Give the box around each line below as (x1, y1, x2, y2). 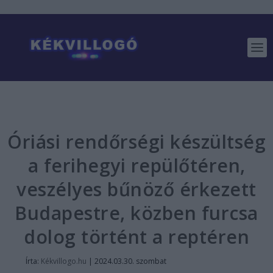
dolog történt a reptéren (24, 224, 249, 249)
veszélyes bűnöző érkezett (16, 177, 257, 202)
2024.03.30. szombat (94, 256, 166, 266)
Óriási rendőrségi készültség (7, 129, 266, 154)
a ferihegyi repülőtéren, (27, 153, 246, 178)
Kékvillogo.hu (41, 256, 87, 266)
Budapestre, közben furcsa (15, 200, 258, 225)
